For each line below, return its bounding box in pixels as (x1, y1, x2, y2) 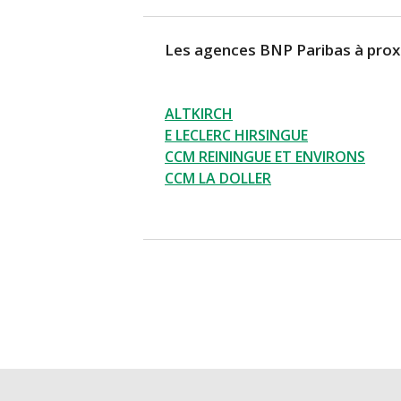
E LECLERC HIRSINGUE (165, 125, 308, 146)
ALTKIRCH (165, 104, 233, 124)
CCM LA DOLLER (165, 168, 271, 189)
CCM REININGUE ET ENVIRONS (165, 147, 365, 167)
